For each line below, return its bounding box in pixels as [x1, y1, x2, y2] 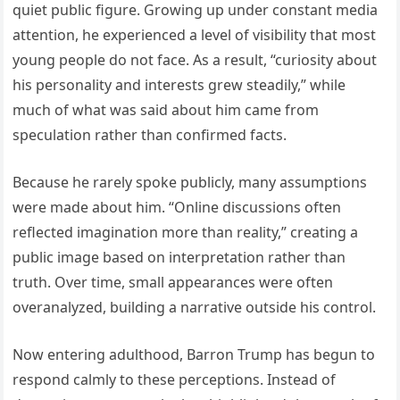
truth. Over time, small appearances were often [12, 272, 334, 293]
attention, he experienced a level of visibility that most [12, 25, 377, 46]
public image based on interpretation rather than [12, 247, 346, 268]
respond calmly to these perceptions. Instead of [12, 370, 337, 390]
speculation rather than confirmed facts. [12, 125, 287, 146]
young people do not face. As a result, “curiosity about [12, 50, 378, 71]
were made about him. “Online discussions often [12, 197, 342, 218]
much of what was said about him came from [12, 100, 320, 121]
